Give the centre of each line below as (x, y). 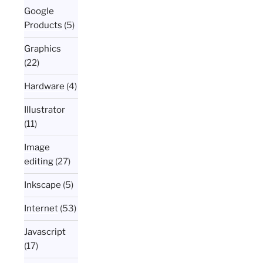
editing (39, 162)
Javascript (45, 232)
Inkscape (43, 185)
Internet (41, 209)
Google (39, 11)
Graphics (43, 49)
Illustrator (45, 110)
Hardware (45, 87)
